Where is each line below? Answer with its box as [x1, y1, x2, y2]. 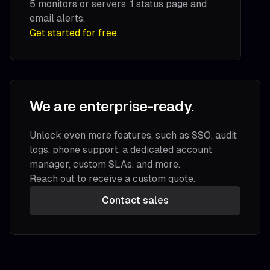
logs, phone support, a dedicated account [30, 144, 212, 155]
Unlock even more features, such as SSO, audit [30, 130, 237, 141]
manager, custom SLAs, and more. [30, 159, 180, 170]
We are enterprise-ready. [30, 98, 194, 115]
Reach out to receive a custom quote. [30, 173, 195, 184]
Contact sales [101, 195, 169, 206]
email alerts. [30, 13, 85, 24]
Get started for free [30, 27, 117, 39]
